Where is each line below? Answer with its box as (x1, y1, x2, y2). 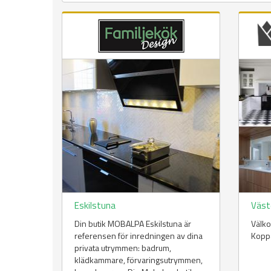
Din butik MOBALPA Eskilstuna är (74, 217, 191, 230)
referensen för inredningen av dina (74, 229, 203, 243)
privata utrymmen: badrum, (74, 241, 171, 255)
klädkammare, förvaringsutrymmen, (74, 253, 203, 267)
